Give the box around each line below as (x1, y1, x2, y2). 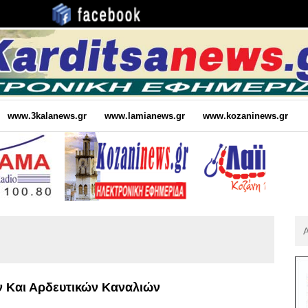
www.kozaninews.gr (202, 110, 288, 121)
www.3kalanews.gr (7, 110, 87, 121)
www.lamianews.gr (104, 110, 185, 121)
